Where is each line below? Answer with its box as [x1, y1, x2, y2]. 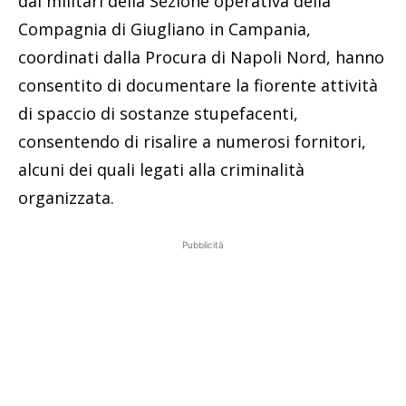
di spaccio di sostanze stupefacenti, [18, 102, 298, 125]
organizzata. [18, 187, 114, 209]
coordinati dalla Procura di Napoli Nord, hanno [18, 46, 384, 69]
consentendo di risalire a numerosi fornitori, [18, 130, 366, 153]
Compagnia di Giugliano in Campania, [18, 18, 311, 41]
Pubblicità [182, 239, 224, 251]
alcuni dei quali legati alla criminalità [18, 159, 304, 181]
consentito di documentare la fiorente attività [18, 74, 378, 97]
